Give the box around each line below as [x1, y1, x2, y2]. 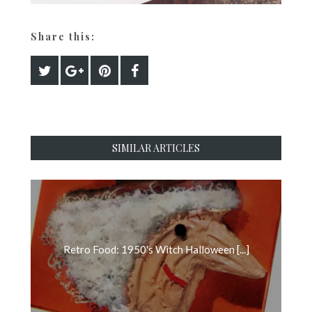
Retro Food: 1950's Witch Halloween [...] [63, 243, 249, 256]
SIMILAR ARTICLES [112, 141, 200, 155]
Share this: [31, 30, 95, 44]
